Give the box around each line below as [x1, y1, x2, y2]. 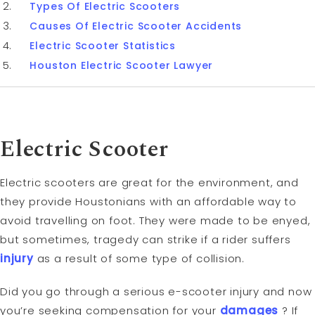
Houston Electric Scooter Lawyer [30, 58, 214, 72]
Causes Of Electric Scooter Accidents [30, 18, 243, 33]
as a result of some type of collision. [33, 251, 245, 266]
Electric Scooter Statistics [30, 38, 176, 53]
